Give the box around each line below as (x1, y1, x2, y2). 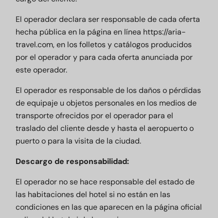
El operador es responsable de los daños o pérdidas (16, 85, 201, 95)
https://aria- (143, 27, 186, 37)
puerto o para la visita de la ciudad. (16, 136, 141, 146)
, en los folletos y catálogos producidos (53, 39, 192, 50)
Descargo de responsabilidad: (16, 156, 129, 166)
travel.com (16, 39, 53, 50)
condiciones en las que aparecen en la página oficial (16, 202, 202, 212)
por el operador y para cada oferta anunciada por (16, 52, 193, 62)
